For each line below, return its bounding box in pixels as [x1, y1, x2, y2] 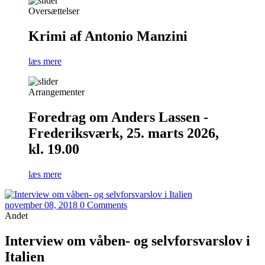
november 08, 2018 [5, 200, 77, 211]
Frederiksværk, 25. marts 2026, [28, 125, 219, 141]
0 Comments [80, 200, 127, 211]
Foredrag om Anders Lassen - [28, 109, 208, 125]
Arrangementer [28, 87, 85, 98]
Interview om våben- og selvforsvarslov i [5, 232, 250, 248]
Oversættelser [28, 6, 79, 17]
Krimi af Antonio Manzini [28, 28, 188, 44]
